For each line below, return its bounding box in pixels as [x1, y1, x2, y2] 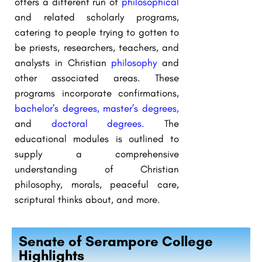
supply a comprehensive [15, 147, 179, 160]
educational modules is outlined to [15, 132, 179, 144]
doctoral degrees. [51, 117, 145, 129]
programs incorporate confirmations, [15, 87, 179, 99]
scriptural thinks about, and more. [15, 193, 160, 205]
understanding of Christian [15, 163, 179, 175]
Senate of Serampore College [19, 232, 213, 250]
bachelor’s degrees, [15, 102, 99, 114]
